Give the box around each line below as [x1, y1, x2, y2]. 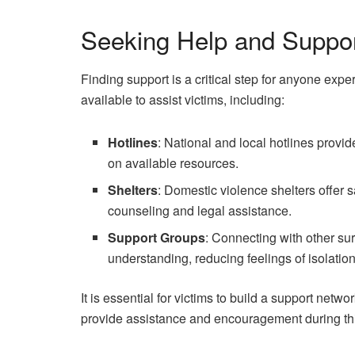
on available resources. [108, 153, 239, 172]
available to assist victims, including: [81, 90, 284, 109]
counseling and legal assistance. [108, 200, 292, 219]
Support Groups [108, 227, 206, 246]
